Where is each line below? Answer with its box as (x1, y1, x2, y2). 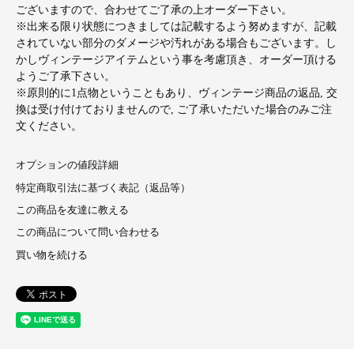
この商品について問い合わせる (16, 227, 160, 239)
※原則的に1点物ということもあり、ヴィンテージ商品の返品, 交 (16, 87, 337, 100)
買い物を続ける (16, 249, 88, 261)
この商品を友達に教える (16, 204, 129, 216)
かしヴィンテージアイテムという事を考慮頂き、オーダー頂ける (16, 54, 337, 66)
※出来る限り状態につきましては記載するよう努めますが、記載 (16, 21, 337, 33)
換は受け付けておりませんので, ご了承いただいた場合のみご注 (16, 104, 332, 116)
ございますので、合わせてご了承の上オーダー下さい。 (16, 4, 292, 17)
